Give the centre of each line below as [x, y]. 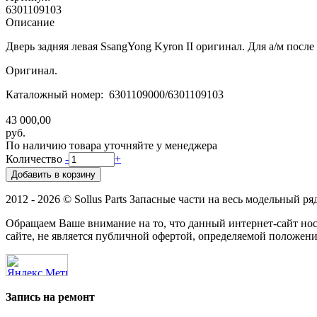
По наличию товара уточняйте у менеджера [111, 145]
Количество [35, 158]
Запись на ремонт [50, 297]
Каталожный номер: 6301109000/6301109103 [115, 94]
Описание [30, 22]
